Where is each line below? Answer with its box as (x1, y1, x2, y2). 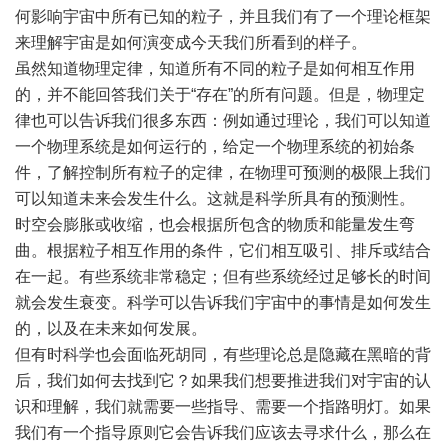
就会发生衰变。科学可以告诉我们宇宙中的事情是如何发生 (15, 294, 431, 311)
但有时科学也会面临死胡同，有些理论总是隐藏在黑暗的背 (15, 346, 431, 363)
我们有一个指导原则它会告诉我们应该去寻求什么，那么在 (15, 424, 431, 441)
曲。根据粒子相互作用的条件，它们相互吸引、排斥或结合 (15, 242, 431, 259)
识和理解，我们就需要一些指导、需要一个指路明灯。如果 (15, 398, 431, 415)
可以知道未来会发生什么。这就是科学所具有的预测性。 (15, 190, 415, 207)
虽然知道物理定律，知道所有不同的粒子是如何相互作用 (15, 60, 415, 77)
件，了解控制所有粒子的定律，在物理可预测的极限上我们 (15, 164, 431, 181)
